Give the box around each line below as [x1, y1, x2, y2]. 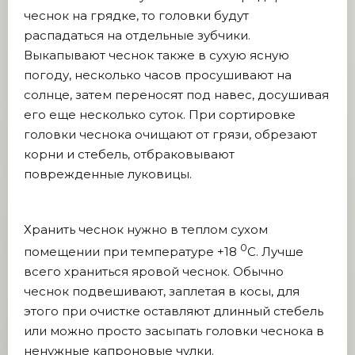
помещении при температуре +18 [24, 244, 240, 259]
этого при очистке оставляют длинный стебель [24, 303, 323, 319]
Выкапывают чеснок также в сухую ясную [24, 48, 289, 63]
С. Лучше [247, 244, 303, 259]
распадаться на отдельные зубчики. [24, 28, 250, 43]
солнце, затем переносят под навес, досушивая [24, 87, 329, 102]
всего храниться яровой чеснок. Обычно [24, 264, 284, 279]
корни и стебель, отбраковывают [24, 147, 235, 162]
